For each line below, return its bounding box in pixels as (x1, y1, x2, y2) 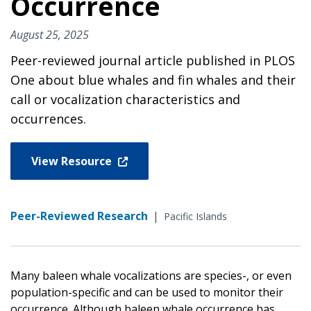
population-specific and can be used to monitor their (10, 284, 283, 300)
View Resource (31, 153, 115, 169)
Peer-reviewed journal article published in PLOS (10, 51, 295, 69)
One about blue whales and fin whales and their (10, 71, 296, 88)
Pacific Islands (164, 209, 227, 223)
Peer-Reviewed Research (10, 208, 148, 224)
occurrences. (10, 110, 86, 127)
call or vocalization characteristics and (10, 90, 240, 108)
